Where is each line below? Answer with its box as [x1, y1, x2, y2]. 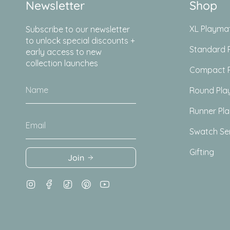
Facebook [54, 177, 92, 188]
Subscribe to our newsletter [26, 24, 130, 34]
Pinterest [91, 177, 124, 188]
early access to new [26, 46, 102, 57]
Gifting [189, 146, 214, 157]
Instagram [35, 177, 74, 188]
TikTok [72, 177, 95, 188]
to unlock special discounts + [26, 35, 135, 46]
